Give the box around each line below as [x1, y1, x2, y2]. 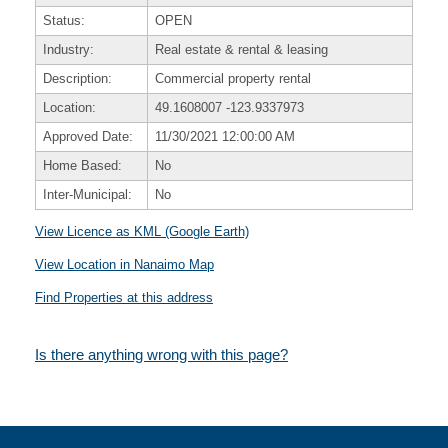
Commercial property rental [154, 71, 311, 86]
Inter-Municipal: [42, 187, 132, 202]
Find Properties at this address [35, 290, 213, 305]
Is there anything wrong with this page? [35, 346, 288, 363]
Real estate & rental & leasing [154, 42, 328, 57]
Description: [42, 71, 112, 86]
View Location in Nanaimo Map [35, 257, 214, 272]
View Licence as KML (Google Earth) [35, 224, 249, 239]
